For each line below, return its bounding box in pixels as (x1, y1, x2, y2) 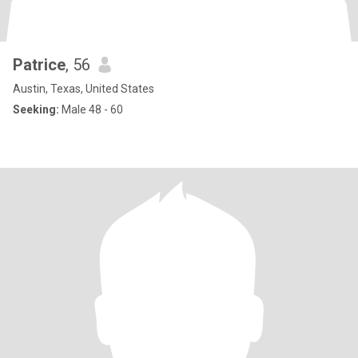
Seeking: (13, 103, 59, 116)
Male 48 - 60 (59, 103, 123, 116)
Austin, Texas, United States (13, 82, 154, 95)
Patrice (13, 55, 66, 74)
